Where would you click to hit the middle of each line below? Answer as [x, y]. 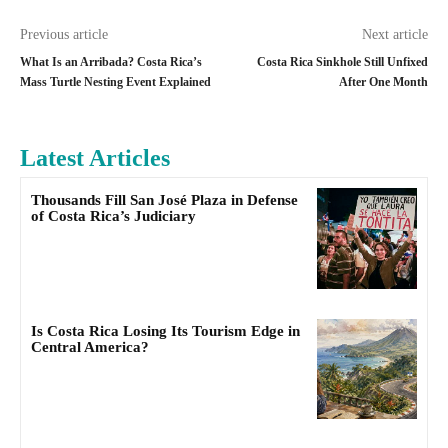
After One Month [383, 82]
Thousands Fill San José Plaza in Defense [164, 200]
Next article [394, 35]
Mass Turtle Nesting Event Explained [115, 82]
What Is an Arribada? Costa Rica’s [111, 62]
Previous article [64, 35]
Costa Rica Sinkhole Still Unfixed [342, 62]
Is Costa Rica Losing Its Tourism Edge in [165, 330]
